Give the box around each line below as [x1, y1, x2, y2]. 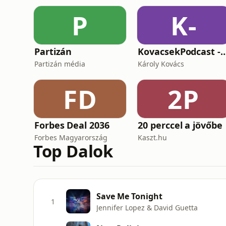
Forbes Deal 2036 [34, 119, 109, 131]
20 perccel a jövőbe [138, 119, 222, 131]
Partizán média [34, 59, 85, 69]
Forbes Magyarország [34, 133, 107, 142]
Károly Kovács [138, 59, 185, 69]
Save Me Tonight [96, 190, 162, 202]
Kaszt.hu [138, 133, 167, 142]
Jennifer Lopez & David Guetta [96, 202, 198, 212]
